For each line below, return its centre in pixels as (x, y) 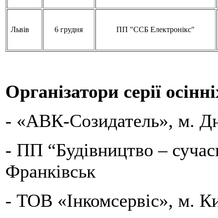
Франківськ (50, 171)
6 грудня (69, 29)
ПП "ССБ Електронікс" (155, 29)
